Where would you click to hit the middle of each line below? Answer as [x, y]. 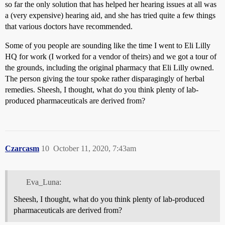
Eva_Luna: [43, 182]
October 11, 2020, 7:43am [95, 149]
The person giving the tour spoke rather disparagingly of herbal [105, 79]
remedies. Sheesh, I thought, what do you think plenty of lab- [102, 90]
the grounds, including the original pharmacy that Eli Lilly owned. [109, 68]
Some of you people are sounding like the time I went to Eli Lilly [108, 46]
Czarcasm [22, 149]
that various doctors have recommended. [69, 27]
